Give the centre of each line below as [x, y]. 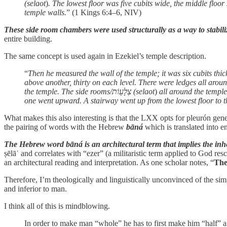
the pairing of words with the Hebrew [65, 127]
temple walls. [45, 12]
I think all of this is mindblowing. [57, 206]
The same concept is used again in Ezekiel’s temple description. [105, 56]
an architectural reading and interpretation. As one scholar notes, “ [109, 162]
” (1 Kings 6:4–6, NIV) [104, 12]
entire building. [28, 39]
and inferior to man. [35, 188]
